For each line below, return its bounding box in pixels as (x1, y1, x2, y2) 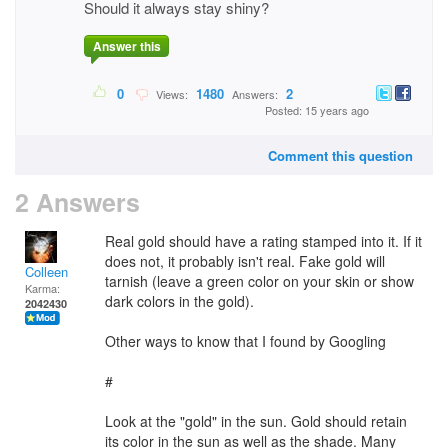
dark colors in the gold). (105, 291, 254, 311)
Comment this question (268, 146, 413, 165)
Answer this (92, 37, 161, 56)
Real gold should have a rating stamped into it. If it (105, 231, 422, 251)
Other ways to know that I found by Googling (105, 331, 386, 351)
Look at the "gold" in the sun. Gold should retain (105, 411, 407, 431)
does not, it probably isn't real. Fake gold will (105, 251, 385, 271)
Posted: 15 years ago (265, 102, 369, 119)
